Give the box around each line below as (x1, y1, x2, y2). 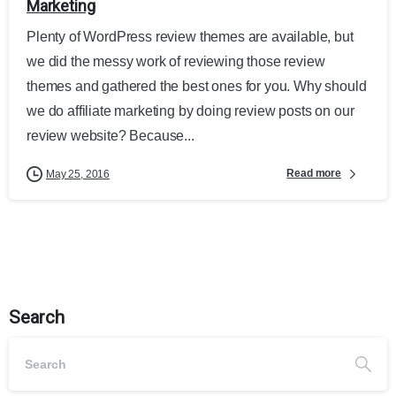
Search (9, 306, 65, 328)
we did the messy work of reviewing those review (27, 53, 325, 69)
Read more (286, 167, 341, 180)
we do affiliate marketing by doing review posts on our (27, 103, 354, 118)
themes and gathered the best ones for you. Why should (27, 78, 367, 94)
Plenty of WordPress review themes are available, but (27, 28, 354, 44)
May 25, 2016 (46, 167, 110, 180)
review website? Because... (27, 127, 194, 143)
